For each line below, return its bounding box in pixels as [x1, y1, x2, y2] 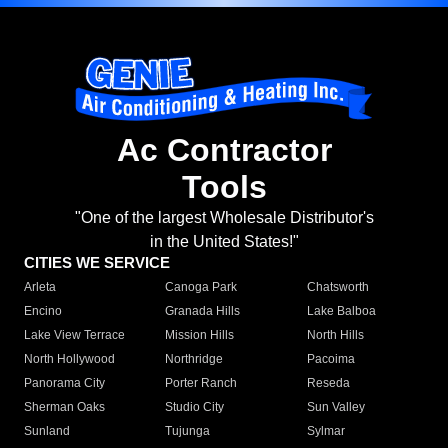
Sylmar [306, 424, 345, 439]
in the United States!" [149, 233, 299, 251]
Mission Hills [165, 328, 235, 343]
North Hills [306, 328, 364, 343]
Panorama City [24, 376, 105, 391]
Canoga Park [165, 280, 238, 295]
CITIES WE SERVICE [24, 254, 170, 272]
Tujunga [165, 424, 211, 439]
